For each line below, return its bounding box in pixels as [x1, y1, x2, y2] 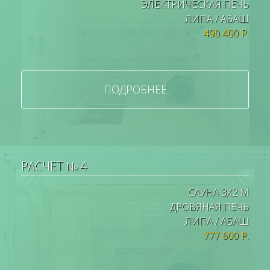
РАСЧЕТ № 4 [21, 158, 87, 175]
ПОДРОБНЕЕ [103, 82, 167, 97]
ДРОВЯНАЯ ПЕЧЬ [170, 200, 249, 214]
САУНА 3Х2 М [188, 186, 249, 199]
